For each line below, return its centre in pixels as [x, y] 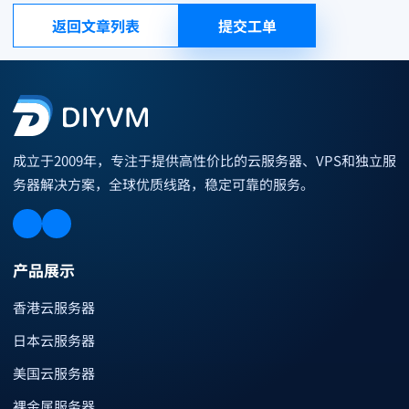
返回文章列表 [96, 26]
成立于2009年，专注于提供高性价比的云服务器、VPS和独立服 [204, 160]
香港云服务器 [54, 307]
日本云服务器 [54, 340]
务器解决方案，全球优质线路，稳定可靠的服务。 [163, 184]
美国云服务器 [54, 372]
